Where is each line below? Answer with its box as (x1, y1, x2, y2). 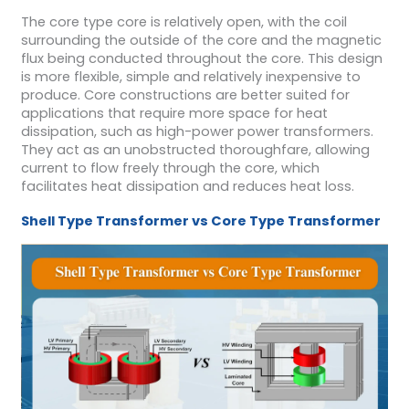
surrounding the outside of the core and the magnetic (20, 31, 382, 49)
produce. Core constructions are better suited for (20, 86, 350, 104)
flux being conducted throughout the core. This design (20, 49, 383, 68)
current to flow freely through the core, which (20, 159, 320, 177)
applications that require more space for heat (20, 104, 328, 122)
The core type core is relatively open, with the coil (20, 13, 347, 31)
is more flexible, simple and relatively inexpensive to (20, 68, 361, 86)
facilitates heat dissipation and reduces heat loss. (20, 177, 354, 195)
